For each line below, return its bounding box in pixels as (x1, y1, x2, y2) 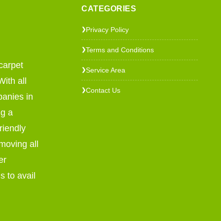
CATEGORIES (81, 4, 137, 13)
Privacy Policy (86, 25, 129, 34)
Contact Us (86, 86, 121, 94)
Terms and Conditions (86, 45, 154, 54)
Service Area (86, 66, 126, 74)
